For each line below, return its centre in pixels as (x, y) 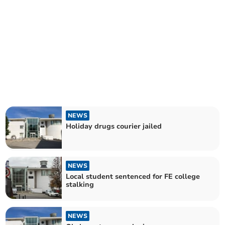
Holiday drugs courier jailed (114, 126)
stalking (80, 185)
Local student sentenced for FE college (133, 177)
